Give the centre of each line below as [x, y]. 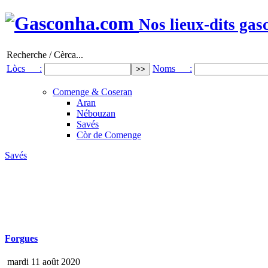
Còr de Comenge [109, 135]
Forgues [21, 239]
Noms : [172, 68]
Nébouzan [96, 113]
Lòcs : [24, 68]
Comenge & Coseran [92, 92]
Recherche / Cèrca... [45, 54]
